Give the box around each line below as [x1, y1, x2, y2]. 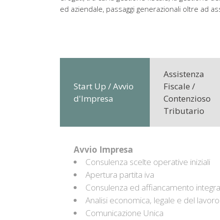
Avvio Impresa [74, 144, 133, 155]
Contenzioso [164, 93, 211, 104]
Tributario [164, 105, 204, 116]
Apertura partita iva [85, 169, 154, 180]
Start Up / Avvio [74, 81, 134, 92]
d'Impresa [74, 93, 113, 104]
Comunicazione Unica [85, 207, 164, 219]
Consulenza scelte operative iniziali [85, 156, 210, 167]
